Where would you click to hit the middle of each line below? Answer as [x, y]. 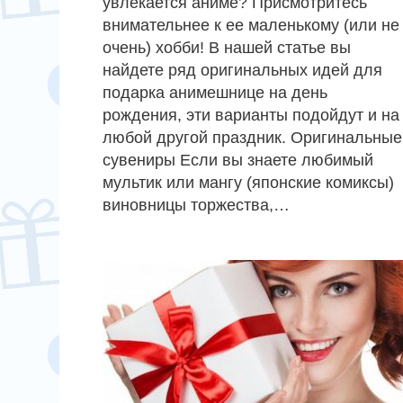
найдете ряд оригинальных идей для [242, 70]
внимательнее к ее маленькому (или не [251, 25]
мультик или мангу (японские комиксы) [248, 182]
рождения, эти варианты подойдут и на [251, 115]
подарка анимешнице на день [215, 92]
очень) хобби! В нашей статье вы [227, 47]
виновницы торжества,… [196, 205]
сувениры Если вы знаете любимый [238, 160]
